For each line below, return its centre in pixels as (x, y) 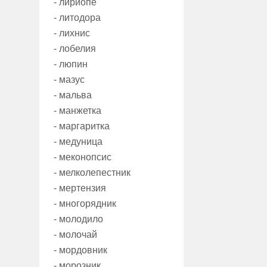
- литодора (77, 18)
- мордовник (80, 250)
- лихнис (72, 33)
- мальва (73, 95)
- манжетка (77, 111)
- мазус (69, 80)
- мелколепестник (92, 173)
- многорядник (85, 204)
